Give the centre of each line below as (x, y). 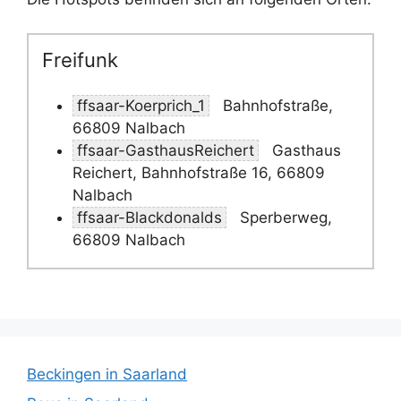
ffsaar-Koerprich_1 (141, 105)
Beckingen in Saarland (107, 374)
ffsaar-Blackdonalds (149, 217)
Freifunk (80, 60)
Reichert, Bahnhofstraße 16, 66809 (199, 172)
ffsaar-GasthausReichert (166, 150)
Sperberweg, (284, 217)
